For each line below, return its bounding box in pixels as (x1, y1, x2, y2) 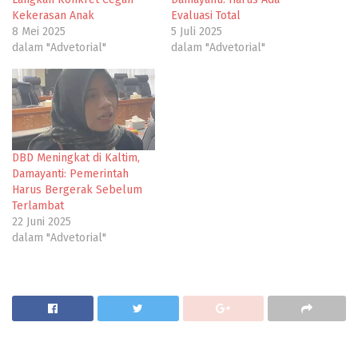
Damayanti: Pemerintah (12, 167, 129, 181)
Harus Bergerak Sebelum (12, 183, 142, 197)
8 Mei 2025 (12, 24, 66, 38)
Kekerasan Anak (12, 8, 94, 22)
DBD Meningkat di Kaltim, (12, 151, 140, 165)
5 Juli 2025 (171, 24, 222, 38)
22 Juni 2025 (12, 215, 71, 229)
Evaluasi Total (171, 8, 241, 22)
